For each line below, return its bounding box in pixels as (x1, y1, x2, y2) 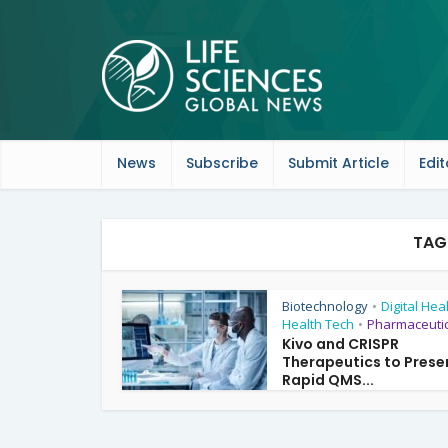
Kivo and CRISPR (282, 334, 399, 354)
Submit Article (288, 153, 389, 173)
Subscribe (186, 153, 258, 173)
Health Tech (282, 315, 354, 333)
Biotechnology (282, 297, 368, 315)
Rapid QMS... (282, 370, 374, 390)
